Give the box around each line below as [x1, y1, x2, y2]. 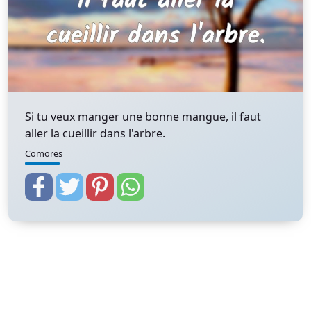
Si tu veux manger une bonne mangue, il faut [25, 109, 261, 124]
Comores [25, 147, 62, 160]
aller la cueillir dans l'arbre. [25, 126, 165, 141]
